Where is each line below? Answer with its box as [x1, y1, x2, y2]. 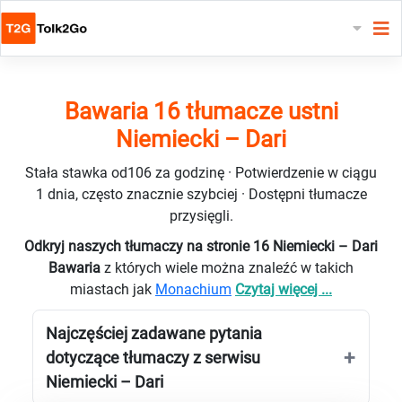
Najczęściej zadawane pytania [46, 323, 262, 343]
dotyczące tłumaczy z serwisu [46, 347, 260, 367]
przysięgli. [169, 206, 233, 224]
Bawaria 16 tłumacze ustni [64, 97, 338, 125]
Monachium [155, 280, 232, 298]
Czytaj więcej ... [235, 280, 332, 298]
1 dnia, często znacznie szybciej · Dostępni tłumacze [35, 185, 367, 203]
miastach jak [70, 280, 155, 298]
